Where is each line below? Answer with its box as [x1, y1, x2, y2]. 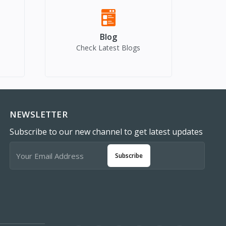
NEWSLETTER [10, 108, 68, 121]
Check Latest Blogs [76, 43, 141, 53]
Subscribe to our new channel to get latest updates [10, 126, 203, 138]
